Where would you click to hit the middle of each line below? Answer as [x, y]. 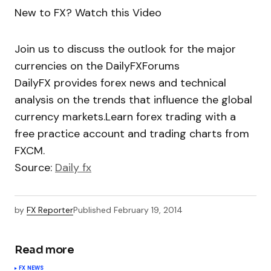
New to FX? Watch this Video [88, 13]
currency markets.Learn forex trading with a [125, 117]
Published [92, 210]
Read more [44, 250]
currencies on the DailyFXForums [97, 66]
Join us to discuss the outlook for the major [125, 49]
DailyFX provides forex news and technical [120, 83]
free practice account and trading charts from [132, 134]
